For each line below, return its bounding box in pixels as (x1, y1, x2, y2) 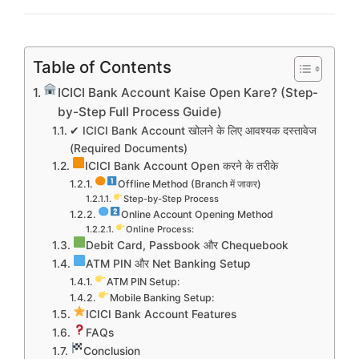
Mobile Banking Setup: (109, 291, 215, 304)
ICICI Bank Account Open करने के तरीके (84, 159, 278, 172)
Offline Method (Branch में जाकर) (117, 177, 261, 190)
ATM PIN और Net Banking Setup (85, 256, 251, 270)
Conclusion (83, 344, 140, 357)
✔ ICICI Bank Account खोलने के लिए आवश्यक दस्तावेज (69, 123, 317, 137)
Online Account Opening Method (120, 208, 273, 220)
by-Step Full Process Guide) (57, 103, 222, 119)
